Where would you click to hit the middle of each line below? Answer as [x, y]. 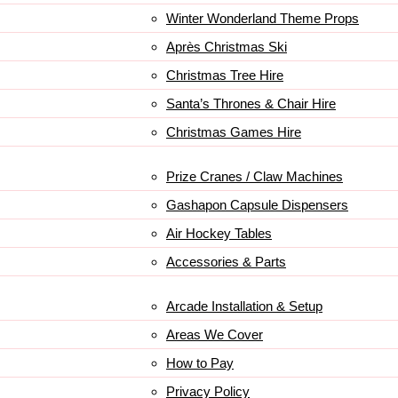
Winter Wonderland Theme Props [263, 18]
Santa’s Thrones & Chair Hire [251, 103]
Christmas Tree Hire [225, 75]
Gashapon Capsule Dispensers [257, 205]
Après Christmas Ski [227, 47]
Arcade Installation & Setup [244, 306]
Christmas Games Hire [234, 132]
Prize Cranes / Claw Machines [255, 176]
